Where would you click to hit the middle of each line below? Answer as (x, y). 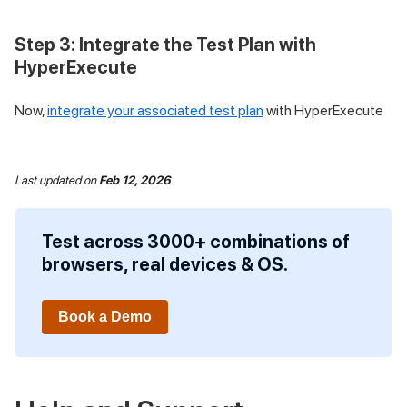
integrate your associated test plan (155, 110)
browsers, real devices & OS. (165, 264)
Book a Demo (105, 316)
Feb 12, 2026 (135, 179)
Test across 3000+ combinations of (196, 241)
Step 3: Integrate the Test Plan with (165, 44)
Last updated (48, 179)
